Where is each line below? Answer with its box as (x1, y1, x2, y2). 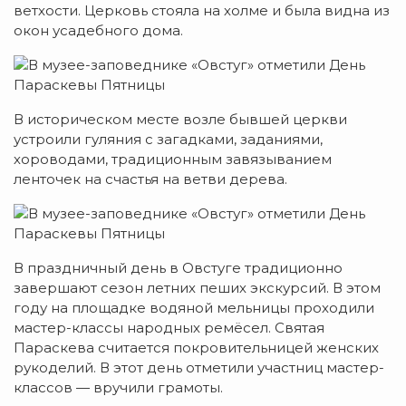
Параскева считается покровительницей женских (14, 338, 379, 356)
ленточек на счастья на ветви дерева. (14, 169, 287, 188)
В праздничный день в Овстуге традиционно (14, 258, 343, 276)
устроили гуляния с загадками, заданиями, (14, 130, 323, 148)
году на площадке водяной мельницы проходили (14, 298, 374, 316)
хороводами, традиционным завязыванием (14, 150, 332, 168)
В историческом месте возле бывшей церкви (14, 110, 347, 128)
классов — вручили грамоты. (14, 378, 223, 396)
